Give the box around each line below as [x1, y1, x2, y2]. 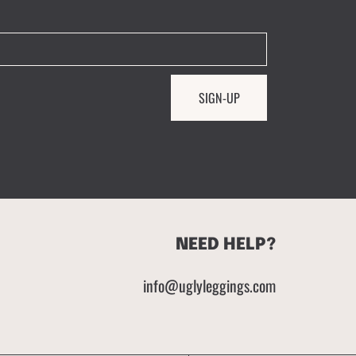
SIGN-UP [198, 88, 240, 108]
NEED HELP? [175, 235, 276, 253]
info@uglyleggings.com [142, 273, 276, 297]
